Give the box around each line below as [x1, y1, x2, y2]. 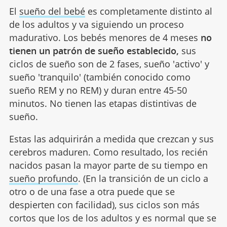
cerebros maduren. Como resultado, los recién [9, 146, 208, 159]
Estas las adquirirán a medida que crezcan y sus [9, 133, 214, 145]
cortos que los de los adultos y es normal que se [9, 212, 216, 224]
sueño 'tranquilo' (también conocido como [9, 71, 191, 84]
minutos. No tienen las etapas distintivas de [9, 97, 197, 110]
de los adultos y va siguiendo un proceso [9, 18, 184, 31]
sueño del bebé [19, 5, 85, 18]
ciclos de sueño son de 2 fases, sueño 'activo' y [9, 58, 209, 70]
